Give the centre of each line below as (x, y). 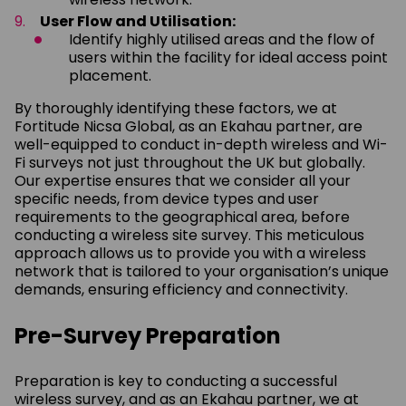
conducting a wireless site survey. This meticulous (189, 235)
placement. (110, 75)
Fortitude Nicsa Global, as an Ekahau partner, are (188, 126)
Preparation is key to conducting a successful (176, 381)
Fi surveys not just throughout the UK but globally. (190, 162)
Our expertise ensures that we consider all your (183, 180)
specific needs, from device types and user (167, 198)
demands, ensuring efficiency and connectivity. (181, 289)
